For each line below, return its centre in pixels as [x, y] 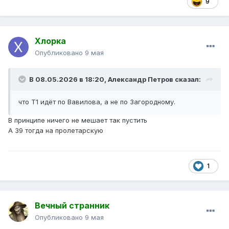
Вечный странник [72, 206]
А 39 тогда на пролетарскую [56, 131]
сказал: [187, 79]
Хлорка [50, 41]
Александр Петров [141, 79]
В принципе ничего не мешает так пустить [78, 120]
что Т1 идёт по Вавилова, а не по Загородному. [97, 102]
